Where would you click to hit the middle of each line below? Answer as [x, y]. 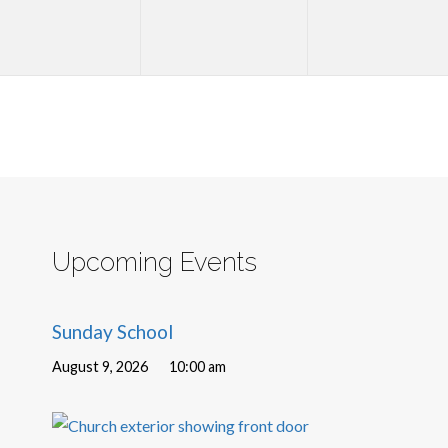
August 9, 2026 [100, 367]
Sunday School [113, 331]
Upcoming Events [155, 261]
